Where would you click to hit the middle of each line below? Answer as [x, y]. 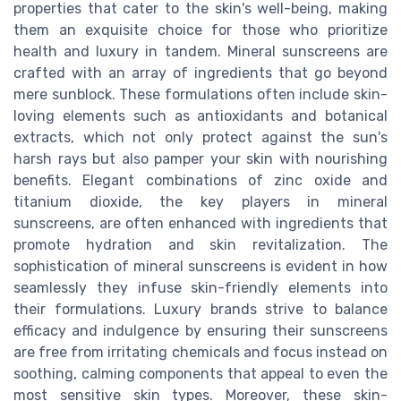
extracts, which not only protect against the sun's [200, 137]
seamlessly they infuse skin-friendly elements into [200, 287]
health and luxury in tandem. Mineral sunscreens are [200, 51]
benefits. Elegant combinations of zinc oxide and [200, 180]
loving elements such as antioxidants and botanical [200, 115]
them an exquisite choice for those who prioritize [200, 30]
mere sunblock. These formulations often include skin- [200, 94]
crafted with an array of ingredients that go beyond [200, 73]
